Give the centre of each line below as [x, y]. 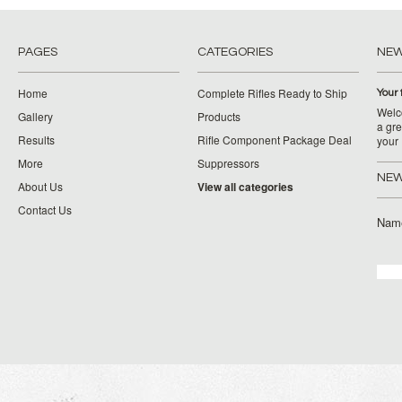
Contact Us [45, 210]
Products [219, 116]
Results [36, 140]
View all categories [245, 187]
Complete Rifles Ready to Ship [272, 93]
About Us [40, 186]
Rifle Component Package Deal [275, 140]
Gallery [35, 116]
